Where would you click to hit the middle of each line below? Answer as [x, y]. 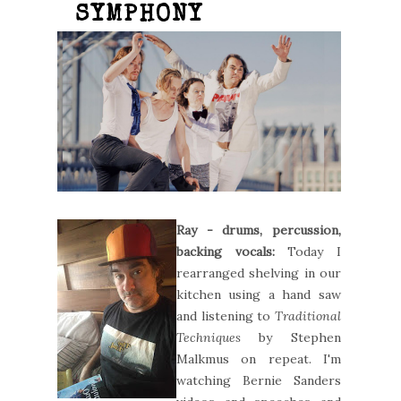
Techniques [209, 337]
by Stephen [291, 337]
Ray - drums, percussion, [259, 230]
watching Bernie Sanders [259, 380]
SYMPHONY [139, 17]
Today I [314, 251]
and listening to [226, 316]
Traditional [307, 316]
